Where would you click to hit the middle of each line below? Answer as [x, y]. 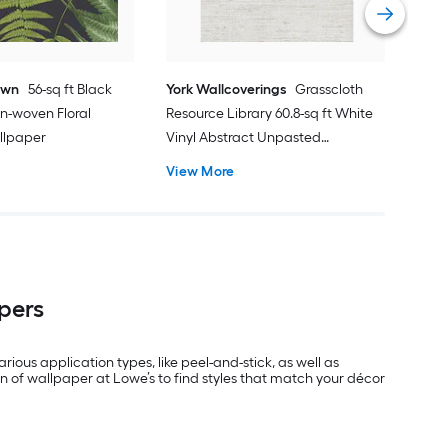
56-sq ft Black [70, 89]
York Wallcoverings [226, 89]
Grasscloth [329, 89]
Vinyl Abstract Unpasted [244, 137]
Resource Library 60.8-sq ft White [270, 113]
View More [200, 171]
